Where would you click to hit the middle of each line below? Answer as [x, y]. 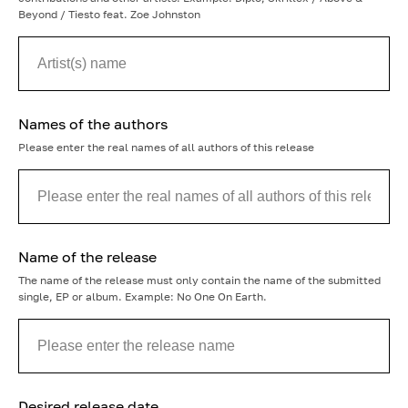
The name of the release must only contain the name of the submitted [199, 280]
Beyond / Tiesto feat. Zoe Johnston [109, 14]
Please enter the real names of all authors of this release [166, 147]
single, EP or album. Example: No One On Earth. [143, 296]
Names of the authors [93, 124]
